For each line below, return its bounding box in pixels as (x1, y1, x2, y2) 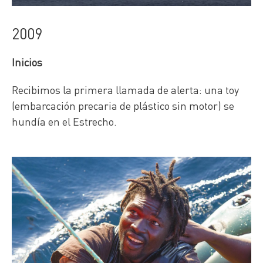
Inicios (12, 55, 42, 69)
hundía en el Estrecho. (12, 114, 117, 129)
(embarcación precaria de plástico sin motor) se (12, 99, 234, 113)
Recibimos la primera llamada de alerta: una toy (12, 83, 239, 97)
